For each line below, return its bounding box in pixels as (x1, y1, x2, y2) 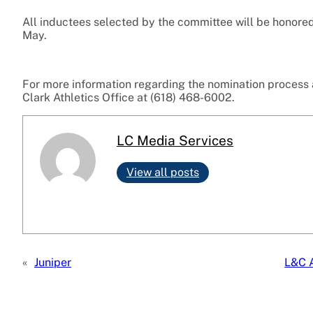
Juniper (34, 256, 71, 270)
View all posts (126, 166, 199, 180)
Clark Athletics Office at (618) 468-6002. (22, 91, 235, 105)
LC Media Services (117, 133, 233, 149)
